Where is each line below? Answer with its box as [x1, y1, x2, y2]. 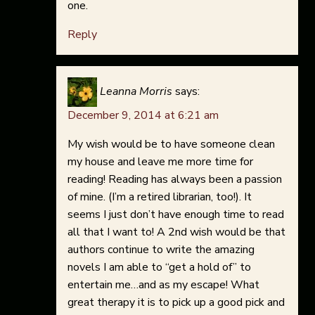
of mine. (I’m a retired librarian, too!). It [67, 189, 252, 205]
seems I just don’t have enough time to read [67, 207, 284, 223]
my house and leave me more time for [67, 154, 253, 170]
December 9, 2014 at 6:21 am [67, 108, 219, 124]
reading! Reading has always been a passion [67, 172, 282, 188]
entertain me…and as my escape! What [67, 277, 259, 293]
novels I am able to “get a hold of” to [67, 259, 251, 276]
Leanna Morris [100, 84, 172, 100]
